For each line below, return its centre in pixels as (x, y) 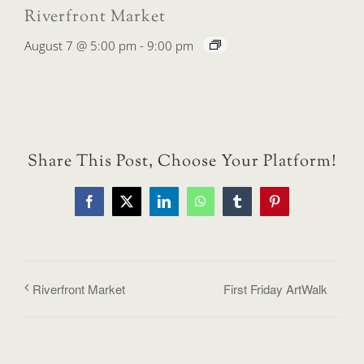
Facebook (113, 207)
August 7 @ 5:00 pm (80, 45)
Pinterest (295, 207)
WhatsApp (227, 207)
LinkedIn (186, 207)
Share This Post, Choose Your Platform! (182, 162)
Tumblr (255, 207)
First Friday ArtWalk (275, 288)
